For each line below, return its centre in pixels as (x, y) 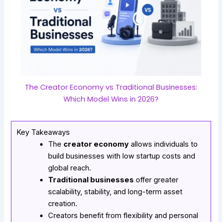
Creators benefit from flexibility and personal (123, 216)
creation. (63, 204)
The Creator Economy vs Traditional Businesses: (111, 87)
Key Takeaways (43, 133)
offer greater (156, 180)
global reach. (70, 168)
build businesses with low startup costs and (122, 156)
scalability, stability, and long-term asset (115, 192)
